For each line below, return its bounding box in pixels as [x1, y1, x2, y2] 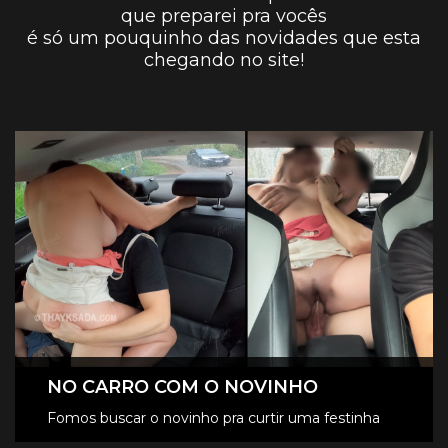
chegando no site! [144, 49, 304, 72]
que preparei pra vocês [121, 5, 327, 28]
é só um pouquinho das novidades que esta [27, 27, 421, 50]
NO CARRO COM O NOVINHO [47, 375, 318, 398]
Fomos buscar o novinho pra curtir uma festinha [47, 408, 380, 427]
